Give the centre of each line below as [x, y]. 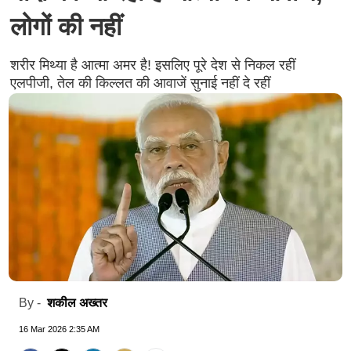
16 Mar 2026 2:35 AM [59, 329]
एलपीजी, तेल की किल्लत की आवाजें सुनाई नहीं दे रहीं [140, 83]
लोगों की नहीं [65, 27]
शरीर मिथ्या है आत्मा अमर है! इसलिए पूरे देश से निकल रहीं [152, 65]
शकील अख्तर [77, 302]
